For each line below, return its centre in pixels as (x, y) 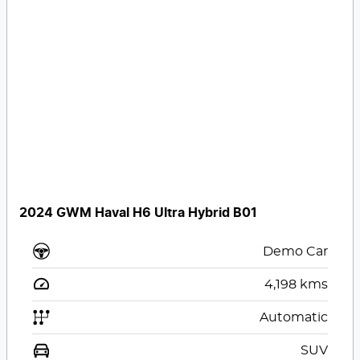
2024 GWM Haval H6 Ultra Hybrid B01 (139, 213)
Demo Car (295, 251)
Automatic (293, 317)
